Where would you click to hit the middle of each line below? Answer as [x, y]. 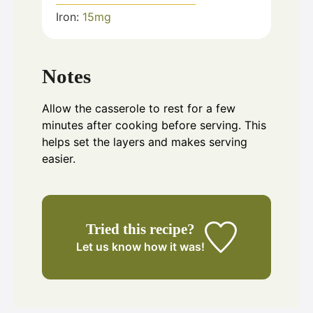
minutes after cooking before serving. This [154, 125]
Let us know [109, 246]
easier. [59, 158]
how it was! [173, 246]
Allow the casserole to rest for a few [139, 108]
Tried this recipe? [141, 228]
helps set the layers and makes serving [145, 141]
